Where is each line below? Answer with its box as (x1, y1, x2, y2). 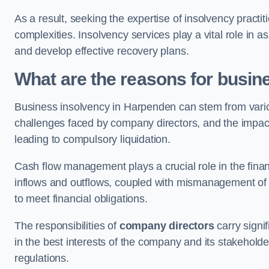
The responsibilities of (14, 220, 119, 232)
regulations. (14, 252, 69, 264)
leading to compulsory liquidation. (14, 133, 171, 145)
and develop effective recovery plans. (14, 45, 189, 57)
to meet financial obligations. (14, 193, 148, 205)
